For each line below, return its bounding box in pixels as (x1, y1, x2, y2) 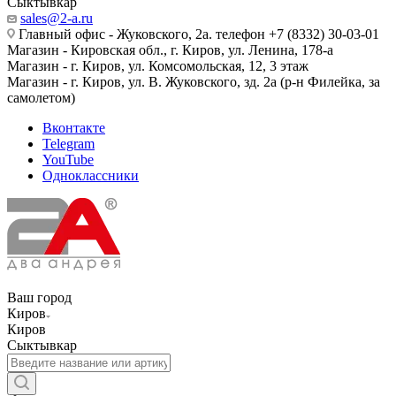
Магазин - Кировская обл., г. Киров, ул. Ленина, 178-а (7, 42, 333, 57)
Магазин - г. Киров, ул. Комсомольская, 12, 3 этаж (7, 58, 308, 73)
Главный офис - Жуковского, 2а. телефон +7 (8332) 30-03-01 (15, 27, 379, 42)
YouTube (42, 152, 94, 167)
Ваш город (7, 290, 72, 305)
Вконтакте (42, 120, 105, 135)
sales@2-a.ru (20, 11, 93, 26)
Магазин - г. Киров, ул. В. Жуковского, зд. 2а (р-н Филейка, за (7, 74, 380, 89)
